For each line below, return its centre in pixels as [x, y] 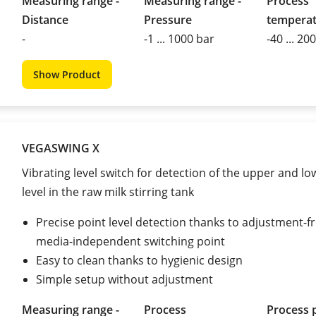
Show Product [67, 74]
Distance [45, 19]
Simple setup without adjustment [124, 279]
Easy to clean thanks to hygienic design [139, 260]
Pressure [168, 19]
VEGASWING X [61, 148]
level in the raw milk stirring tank [108, 192]
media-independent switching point [130, 241]
